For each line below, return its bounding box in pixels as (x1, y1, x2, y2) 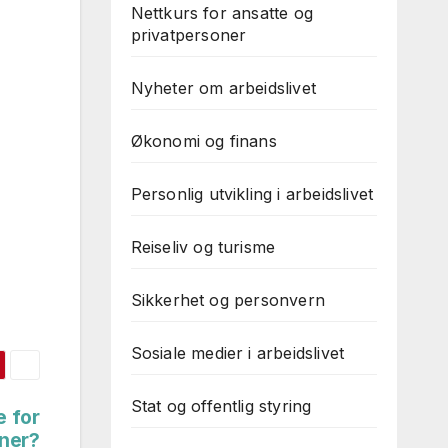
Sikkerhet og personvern (130, 290, 326, 310)
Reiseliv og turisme (130, 237, 276, 257)
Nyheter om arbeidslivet (130, 78, 317, 98)
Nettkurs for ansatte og (130, 3, 314, 23)
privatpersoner (130, 25, 247, 45)
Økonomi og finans (130, 131, 277, 151)
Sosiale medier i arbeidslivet (130, 343, 345, 363)
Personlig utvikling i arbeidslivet (130, 184, 374, 204)
